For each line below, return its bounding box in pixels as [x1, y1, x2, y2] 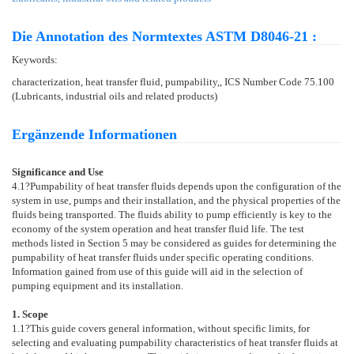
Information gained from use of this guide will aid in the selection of [12, 265, 303, 277]
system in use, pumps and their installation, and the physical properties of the [12, 194, 341, 206]
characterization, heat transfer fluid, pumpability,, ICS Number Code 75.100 [12, 75, 334, 88]
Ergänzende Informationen [12, 126, 177, 142]
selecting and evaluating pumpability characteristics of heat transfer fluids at [12, 336, 338, 348]
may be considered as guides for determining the [128, 236, 337, 249]
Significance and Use [12, 165, 104, 178]
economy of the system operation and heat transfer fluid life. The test [12, 222, 304, 235]
